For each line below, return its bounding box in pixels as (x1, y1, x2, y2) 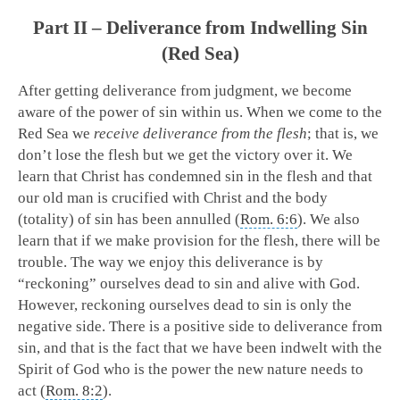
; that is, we (307, 125, 379, 143)
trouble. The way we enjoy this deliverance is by (18, 254, 323, 271)
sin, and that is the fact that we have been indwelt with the (18, 339, 382, 357)
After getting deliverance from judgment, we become (18, 82, 352, 100)
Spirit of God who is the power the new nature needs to (18, 361, 363, 379)
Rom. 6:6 (240, 211, 297, 229)
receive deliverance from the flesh (94, 125, 307, 143)
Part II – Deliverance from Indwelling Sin (32, 17, 368, 39)
